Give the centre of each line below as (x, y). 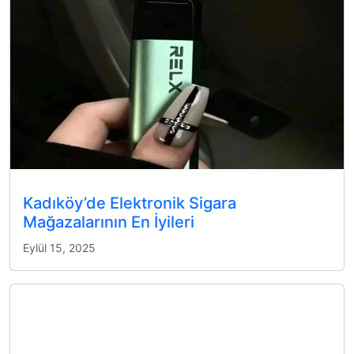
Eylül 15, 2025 (59, 247)
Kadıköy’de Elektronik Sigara (130, 203)
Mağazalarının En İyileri (109, 222)
